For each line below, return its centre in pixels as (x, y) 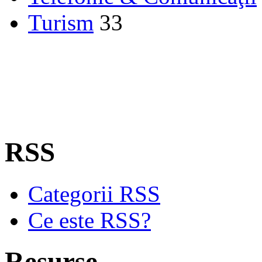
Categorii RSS (94, 194)
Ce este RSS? (89, 220)
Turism (61, 22)
